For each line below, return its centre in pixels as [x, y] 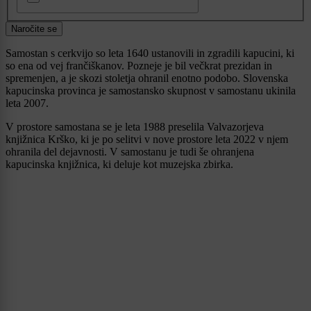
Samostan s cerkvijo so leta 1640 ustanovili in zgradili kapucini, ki [150, 53]
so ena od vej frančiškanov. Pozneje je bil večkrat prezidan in [139, 66]
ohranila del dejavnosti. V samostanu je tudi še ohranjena [130, 152]
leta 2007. [27, 103]
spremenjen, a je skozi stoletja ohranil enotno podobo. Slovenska [147, 78]
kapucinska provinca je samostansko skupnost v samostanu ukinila [151, 91]
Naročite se [34, 29]
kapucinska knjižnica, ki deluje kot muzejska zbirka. [119, 165]
